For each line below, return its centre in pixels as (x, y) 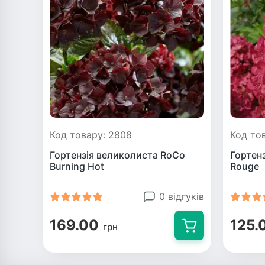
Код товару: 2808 (91, 135)
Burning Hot (77, 166)
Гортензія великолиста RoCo (117, 155)
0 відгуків (182, 196)
